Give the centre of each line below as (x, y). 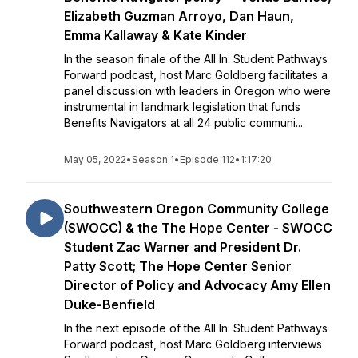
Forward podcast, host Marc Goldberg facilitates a (196, 75)
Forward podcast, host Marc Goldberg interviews (193, 344)
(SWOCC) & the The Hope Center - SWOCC (198, 228)
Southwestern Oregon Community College (197, 209)
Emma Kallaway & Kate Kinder (155, 35)
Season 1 (153, 159)
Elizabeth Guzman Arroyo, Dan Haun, (179, 16)
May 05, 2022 (95, 159)
